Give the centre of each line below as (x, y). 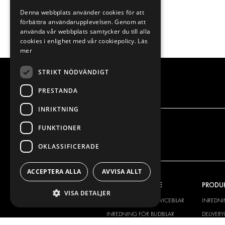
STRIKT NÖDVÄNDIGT (74, 72)
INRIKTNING (59, 109)
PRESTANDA (58, 90)
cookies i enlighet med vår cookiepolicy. (79, 41)
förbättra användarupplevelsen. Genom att (83, 22)
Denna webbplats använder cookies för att (82, 12)
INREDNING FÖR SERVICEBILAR (145, 201)
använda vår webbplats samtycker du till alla (85, 31)
